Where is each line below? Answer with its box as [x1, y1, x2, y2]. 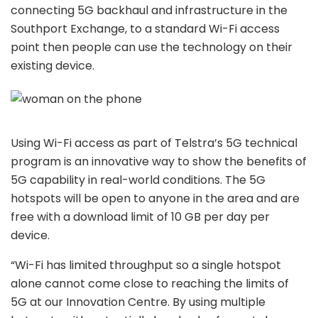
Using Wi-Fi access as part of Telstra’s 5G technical [11, 134, 297, 151]
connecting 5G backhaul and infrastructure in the [11, 1, 287, 18]
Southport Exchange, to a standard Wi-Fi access [11, 20, 280, 37]
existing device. [11, 57, 94, 74]
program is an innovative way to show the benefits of [11, 153, 307, 170]
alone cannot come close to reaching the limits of [11, 275, 289, 292]
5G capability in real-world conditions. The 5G [11, 171, 265, 188]
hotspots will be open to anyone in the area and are [11, 190, 300, 207]
